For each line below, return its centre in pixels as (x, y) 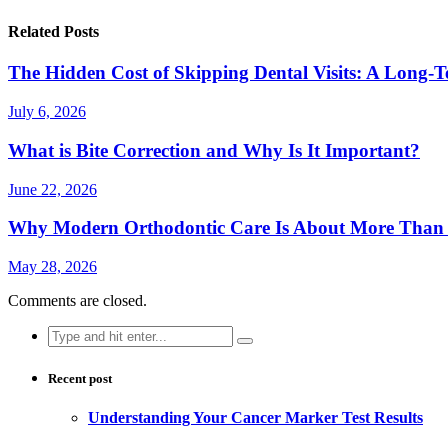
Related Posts (53, 32)
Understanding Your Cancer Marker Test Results (255, 418)
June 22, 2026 (52, 189)
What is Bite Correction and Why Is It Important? (214, 150)
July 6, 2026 (47, 112)
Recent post (80, 379)
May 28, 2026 (52, 266)
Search (68, 333)
